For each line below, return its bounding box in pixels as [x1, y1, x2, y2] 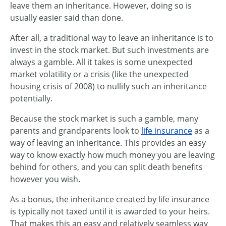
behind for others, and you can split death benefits [10, 161, 203, 173]
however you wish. [10, 174, 80, 185]
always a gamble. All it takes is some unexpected [10, 56, 193, 68]
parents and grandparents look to [10, 125, 141, 136]
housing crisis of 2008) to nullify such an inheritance [10, 81, 207, 92]
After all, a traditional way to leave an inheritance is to [10, 32, 213, 43]
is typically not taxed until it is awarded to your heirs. [10, 206, 210, 217]
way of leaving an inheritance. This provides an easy [10, 137, 206, 148]
